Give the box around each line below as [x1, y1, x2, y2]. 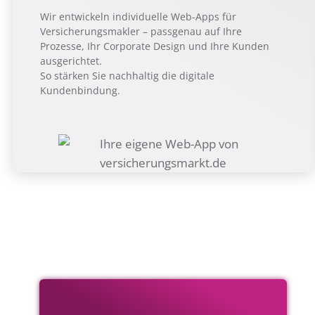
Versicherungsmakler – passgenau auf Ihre [40, 24, 243, 38]
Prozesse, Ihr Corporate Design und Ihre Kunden [40, 39, 270, 53]
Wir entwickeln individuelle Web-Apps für [40, 9, 237, 23]
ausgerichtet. [40, 53, 103, 67]
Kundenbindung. [40, 83, 121, 97]
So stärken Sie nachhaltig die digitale [40, 68, 215, 82]
